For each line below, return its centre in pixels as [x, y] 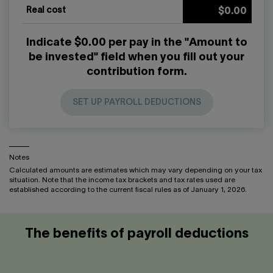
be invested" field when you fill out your [136, 58]
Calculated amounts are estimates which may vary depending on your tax [136, 171]
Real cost [46, 11]
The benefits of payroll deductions [136, 234]
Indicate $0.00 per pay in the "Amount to [136, 43]
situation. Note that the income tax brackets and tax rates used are [122, 180]
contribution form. [136, 73]
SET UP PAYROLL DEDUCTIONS [136, 103]
